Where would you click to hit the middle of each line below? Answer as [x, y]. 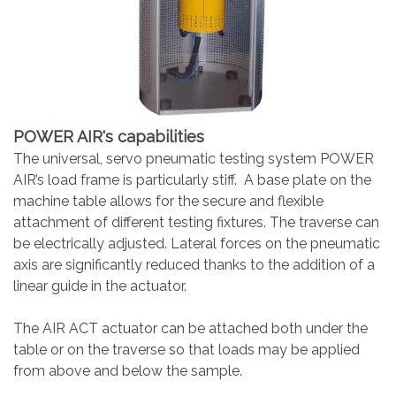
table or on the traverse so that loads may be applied [187, 350]
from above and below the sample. [128, 371]
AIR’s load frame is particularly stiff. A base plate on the [192, 180]
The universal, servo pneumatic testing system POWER [194, 159]
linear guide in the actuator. [100, 286]
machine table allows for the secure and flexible [168, 201]
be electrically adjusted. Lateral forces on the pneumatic [197, 244]
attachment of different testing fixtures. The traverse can [196, 222]
